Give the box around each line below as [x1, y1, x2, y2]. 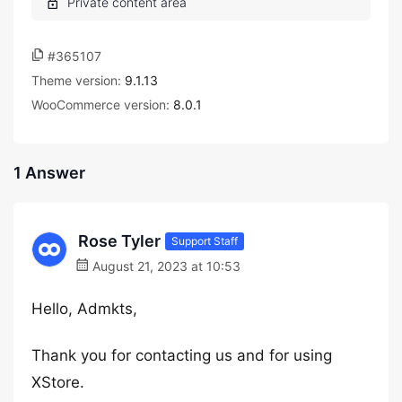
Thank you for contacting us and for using [31, 346, 332, 364]
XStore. [31, 373, 84, 391]
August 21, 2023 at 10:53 [89, 258, 240, 274]
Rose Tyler [78, 232, 161, 250]
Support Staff [171, 233, 238, 248]
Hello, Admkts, [31, 300, 137, 318]
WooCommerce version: [31, 97, 173, 112]
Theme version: [31, 73, 125, 88]
